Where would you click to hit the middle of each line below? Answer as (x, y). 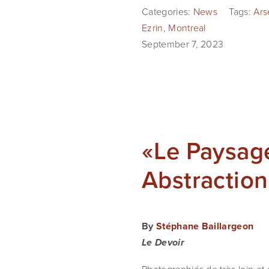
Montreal (187, 28)
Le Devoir (163, 243)
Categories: (168, 11)
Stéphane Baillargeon (205, 226)
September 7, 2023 (183, 44)
